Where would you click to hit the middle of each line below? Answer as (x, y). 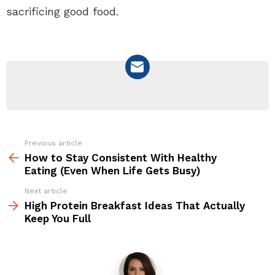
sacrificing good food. (62, 11)
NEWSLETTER (76, 107)
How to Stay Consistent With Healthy (121, 157)
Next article (46, 191)
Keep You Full (58, 218)
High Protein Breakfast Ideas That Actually (135, 205)
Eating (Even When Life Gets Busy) (112, 170)
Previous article (53, 143)
